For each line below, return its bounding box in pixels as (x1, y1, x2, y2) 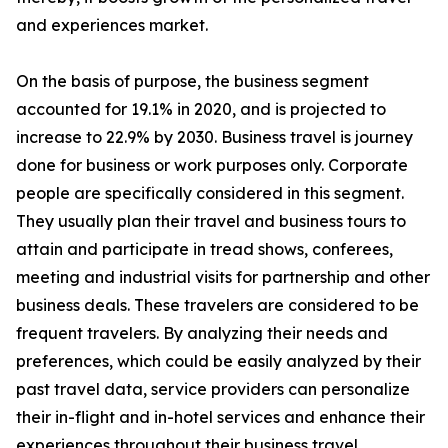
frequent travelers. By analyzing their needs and (16, 323, 388, 344)
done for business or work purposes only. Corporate (16, 155, 408, 176)
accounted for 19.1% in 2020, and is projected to (16, 99, 386, 120)
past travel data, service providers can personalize (16, 379, 410, 400)
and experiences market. (16, 15, 208, 36)
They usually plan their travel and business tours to (16, 211, 406, 232)
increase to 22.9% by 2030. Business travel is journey (16, 127, 413, 148)
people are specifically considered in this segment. (16, 183, 404, 204)
